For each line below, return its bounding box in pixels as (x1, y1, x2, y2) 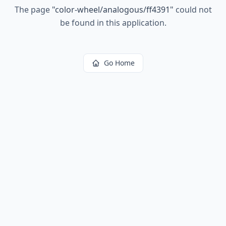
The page (14, 4, 52, 15)
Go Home (103, 58, 135, 68)
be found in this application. (60, 17, 166, 28)
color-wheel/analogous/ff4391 (54, 4, 170, 15)
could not (173, 4, 212, 15)
